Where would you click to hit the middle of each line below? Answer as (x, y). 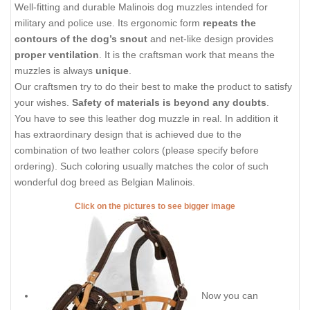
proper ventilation (57, 54)
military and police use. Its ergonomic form (107, 22)
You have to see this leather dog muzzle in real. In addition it (146, 118)
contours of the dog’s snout (81, 38)
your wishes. (43, 102)
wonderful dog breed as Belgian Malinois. (105, 182)
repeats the (228, 22)
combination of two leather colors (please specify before (137, 150)
